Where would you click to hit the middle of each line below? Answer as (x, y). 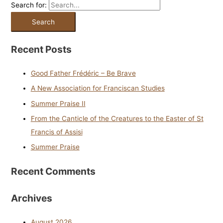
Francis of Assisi (56, 132)
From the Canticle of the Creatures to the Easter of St (117, 119)
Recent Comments (53, 171)
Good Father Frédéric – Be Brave (83, 73)
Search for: (29, 5)
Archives (31, 198)
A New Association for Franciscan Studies (98, 88)
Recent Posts (41, 49)
